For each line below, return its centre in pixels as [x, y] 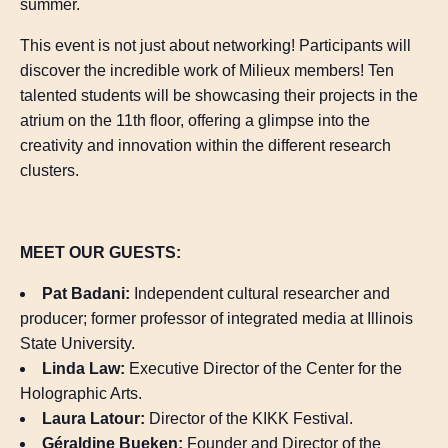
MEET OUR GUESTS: [100, 253]
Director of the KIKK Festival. [249, 419]
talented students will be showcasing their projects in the [219, 96]
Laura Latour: [93, 419]
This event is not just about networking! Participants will [215, 46]
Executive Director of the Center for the [263, 369]
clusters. [49, 171]
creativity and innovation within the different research [205, 146]
